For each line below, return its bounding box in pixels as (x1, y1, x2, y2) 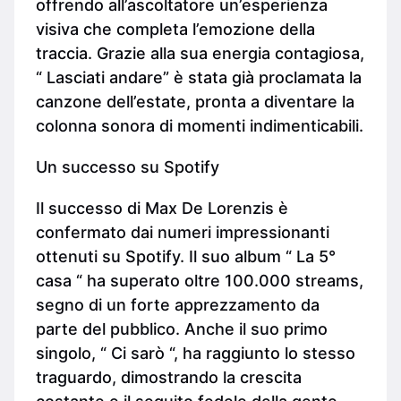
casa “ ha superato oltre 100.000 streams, (36, 270, 363, 290)
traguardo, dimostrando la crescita (36, 367, 302, 387)
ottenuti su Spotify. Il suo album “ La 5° (36, 246, 336, 266)
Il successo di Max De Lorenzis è (36, 198, 288, 218)
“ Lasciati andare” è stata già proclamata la (36, 67, 362, 87)
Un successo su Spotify (36, 157, 219, 176)
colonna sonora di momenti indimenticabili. (36, 115, 363, 135)
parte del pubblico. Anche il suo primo (36, 319, 328, 338)
